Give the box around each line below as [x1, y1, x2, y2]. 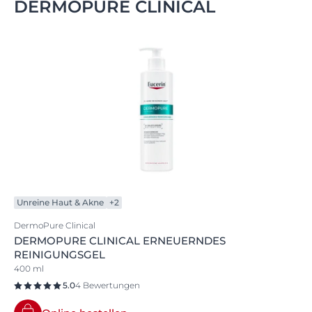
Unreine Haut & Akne [17, 197, 104, 208]
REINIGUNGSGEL [14, 248, 105, 262]
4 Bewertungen [75, 280, 140, 291]
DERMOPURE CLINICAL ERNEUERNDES [14, 234, 226, 248]
